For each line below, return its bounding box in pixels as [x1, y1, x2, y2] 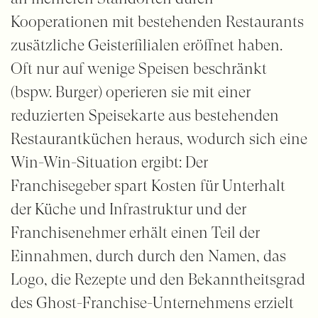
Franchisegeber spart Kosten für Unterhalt [10, 177, 285, 195]
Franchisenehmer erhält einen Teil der [10, 224, 260, 242]
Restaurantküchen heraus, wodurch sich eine [10, 130, 307, 148]
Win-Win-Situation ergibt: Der [10, 153, 208, 172]
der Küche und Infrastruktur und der [10, 200, 246, 219]
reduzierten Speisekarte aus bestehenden [10, 106, 279, 125]
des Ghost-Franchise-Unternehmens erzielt [10, 294, 294, 312]
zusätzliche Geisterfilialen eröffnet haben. [10, 36, 283, 55]
